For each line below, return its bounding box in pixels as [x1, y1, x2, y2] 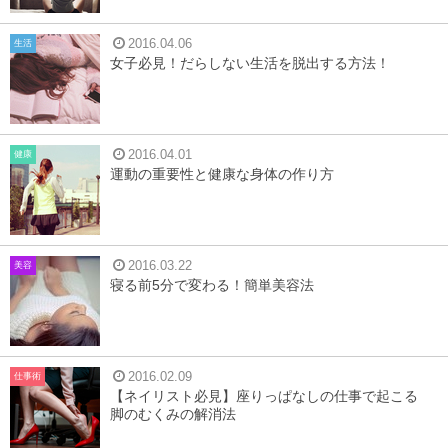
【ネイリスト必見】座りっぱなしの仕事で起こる [110, 388, 418, 404]
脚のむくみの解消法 [110, 406, 236, 422]
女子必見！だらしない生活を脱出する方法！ [110, 55, 390, 71]
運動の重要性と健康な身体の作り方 [110, 166, 334, 182]
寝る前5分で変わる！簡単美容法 [110, 277, 314, 293]
